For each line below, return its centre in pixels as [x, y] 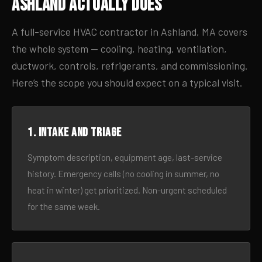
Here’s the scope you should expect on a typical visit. [127, 82]
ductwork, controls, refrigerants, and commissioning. [130, 65]
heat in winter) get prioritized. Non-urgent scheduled [127, 190]
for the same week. [64, 206]
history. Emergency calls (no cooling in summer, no [123, 174]
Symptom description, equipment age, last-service [125, 157]
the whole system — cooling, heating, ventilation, [119, 49]
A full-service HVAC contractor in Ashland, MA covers [130, 32]
